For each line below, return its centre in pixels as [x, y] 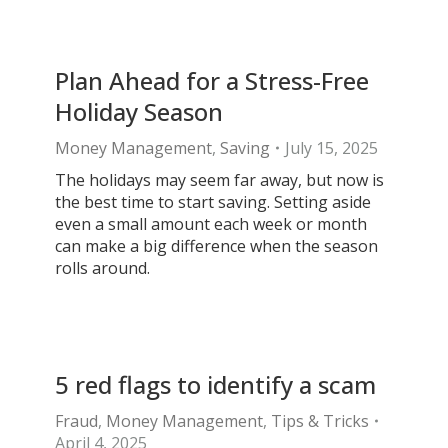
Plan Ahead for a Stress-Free [212, 80]
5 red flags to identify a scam [215, 384]
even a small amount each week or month [211, 224]
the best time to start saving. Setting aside [213, 202]
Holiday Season [139, 111]
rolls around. [102, 268]
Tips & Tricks [320, 421]
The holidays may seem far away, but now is [219, 180]
